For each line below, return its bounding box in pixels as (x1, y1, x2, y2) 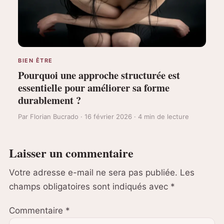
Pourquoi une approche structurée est (18, 67, 180, 82)
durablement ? (18, 92, 81, 107)
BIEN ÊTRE (18, 56, 53, 64)
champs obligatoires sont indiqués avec (9, 181, 170, 191)
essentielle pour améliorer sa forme (18, 79, 169, 95)
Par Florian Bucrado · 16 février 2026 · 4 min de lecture (18, 112, 189, 120)
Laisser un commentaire (9, 143, 133, 161)
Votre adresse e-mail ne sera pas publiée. (9, 167, 177, 177)
